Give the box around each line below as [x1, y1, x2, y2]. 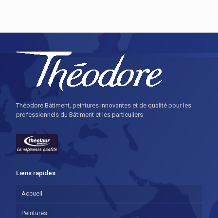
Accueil [21, 189, 42, 197]
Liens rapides [16, 169, 55, 177]
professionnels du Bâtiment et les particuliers [16, 111, 143, 119]
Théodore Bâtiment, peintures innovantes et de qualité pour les [16, 102, 191, 109]
